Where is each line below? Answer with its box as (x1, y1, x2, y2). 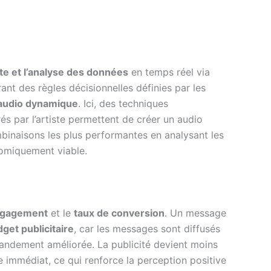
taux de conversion (74, 206, 165, 219)
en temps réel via (128, 65, 210, 78)
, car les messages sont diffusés (74, 222, 220, 235)
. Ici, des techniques (78, 97, 168, 109)
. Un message (165, 206, 226, 219)
